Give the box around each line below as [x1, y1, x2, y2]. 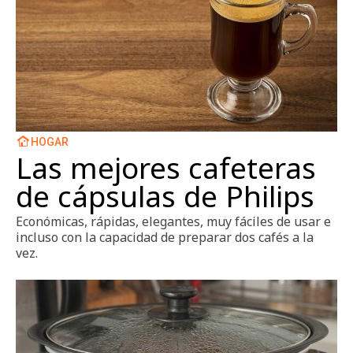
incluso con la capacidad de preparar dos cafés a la [16, 228, 314, 246]
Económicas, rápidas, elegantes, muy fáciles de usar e [16, 212, 331, 230]
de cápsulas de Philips [16, 176, 314, 216]
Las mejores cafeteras [16, 147, 316, 188]
